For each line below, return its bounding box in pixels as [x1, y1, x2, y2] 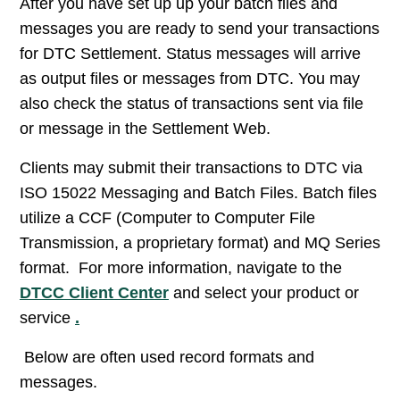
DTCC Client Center [20, 284, 169, 303]
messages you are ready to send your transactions [20, 20, 379, 38]
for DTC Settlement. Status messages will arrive [20, 45, 361, 63]
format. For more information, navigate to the [20, 259, 342, 278]
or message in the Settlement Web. [20, 120, 271, 138]
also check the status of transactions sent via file [20, 95, 363, 113]
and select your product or [169, 284, 359, 303]
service [20, 309, 75, 328]
